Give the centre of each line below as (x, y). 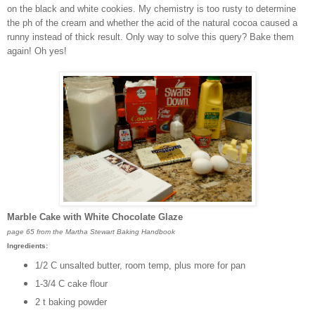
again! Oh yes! (37, 51)
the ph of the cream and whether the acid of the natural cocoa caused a (152, 23)
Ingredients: (27, 246)
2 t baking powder (71, 302)
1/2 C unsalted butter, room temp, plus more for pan (140, 265)
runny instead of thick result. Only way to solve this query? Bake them (150, 37)
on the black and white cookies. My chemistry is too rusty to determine (152, 9)
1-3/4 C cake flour (71, 283)
